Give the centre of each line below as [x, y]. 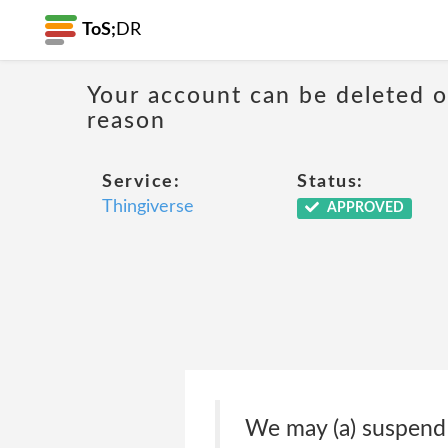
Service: [141, 182]
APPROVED [363, 208]
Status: [330, 182]
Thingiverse [148, 207]
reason [126, 120]
